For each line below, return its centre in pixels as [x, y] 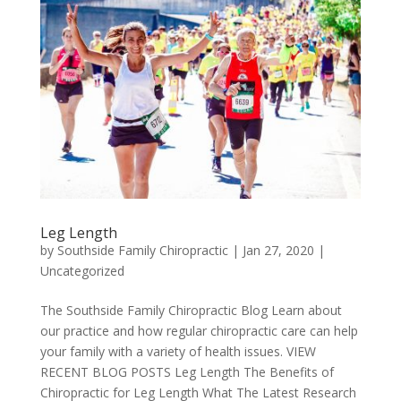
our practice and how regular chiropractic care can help [199, 330]
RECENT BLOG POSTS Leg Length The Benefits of [187, 371]
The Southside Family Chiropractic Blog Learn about [191, 310]
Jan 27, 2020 [278, 250]
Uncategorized [82, 270]
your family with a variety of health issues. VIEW [178, 351]
